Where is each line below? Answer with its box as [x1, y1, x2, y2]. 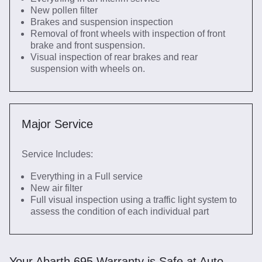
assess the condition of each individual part [30, 206, 209, 216]
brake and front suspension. [30, 40, 145, 50]
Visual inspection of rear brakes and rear [30, 52, 198, 62]
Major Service [22, 118, 93, 130]
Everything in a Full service [30, 171, 143, 181]
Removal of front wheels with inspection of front [30, 29, 225, 39]
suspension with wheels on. [30, 64, 145, 74]
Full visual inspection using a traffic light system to [30, 195, 237, 205]
